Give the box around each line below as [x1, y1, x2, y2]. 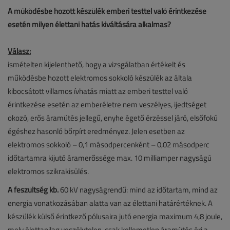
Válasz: [8, 45, 31, 56]
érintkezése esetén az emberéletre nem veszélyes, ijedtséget [8, 99, 206, 110]
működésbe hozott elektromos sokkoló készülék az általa [8, 72, 192, 83]
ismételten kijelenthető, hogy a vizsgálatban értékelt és [8, 59, 185, 70]
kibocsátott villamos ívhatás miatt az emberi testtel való [8, 85, 188, 97]
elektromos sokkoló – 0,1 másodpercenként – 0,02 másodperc [8, 139, 209, 150]
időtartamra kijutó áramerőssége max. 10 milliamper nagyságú [8, 152, 212, 163]
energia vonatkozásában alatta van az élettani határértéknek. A [8, 197, 213, 208]
